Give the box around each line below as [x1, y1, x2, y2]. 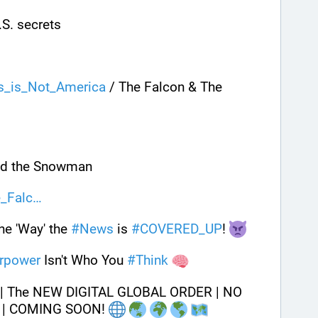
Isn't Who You [40, 252, 127, 269]
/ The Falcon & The [106, 78, 222, 95]
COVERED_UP [140, 220, 222, 237]
